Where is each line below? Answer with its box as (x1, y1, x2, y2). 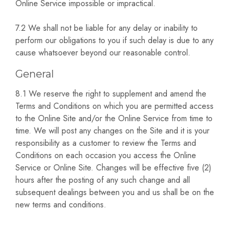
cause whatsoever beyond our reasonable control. (15, 47, 190, 59)
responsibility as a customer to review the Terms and (15, 137, 196, 149)
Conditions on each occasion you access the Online (15, 149, 196, 162)
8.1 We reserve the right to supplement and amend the (15, 88, 206, 100)
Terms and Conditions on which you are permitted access (15, 100, 214, 112)
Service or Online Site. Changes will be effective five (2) (15, 162, 212, 174)
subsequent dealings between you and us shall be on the (15, 186, 214, 199)
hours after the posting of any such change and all (15, 174, 190, 186)
